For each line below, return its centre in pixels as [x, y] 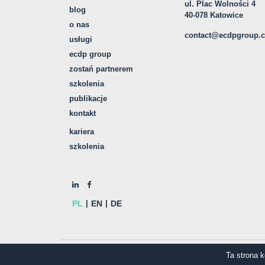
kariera [82, 132]
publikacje [88, 98]
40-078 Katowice [214, 15]
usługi [81, 39]
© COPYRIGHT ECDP [102, 254]
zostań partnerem [101, 69]
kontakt [83, 113]
